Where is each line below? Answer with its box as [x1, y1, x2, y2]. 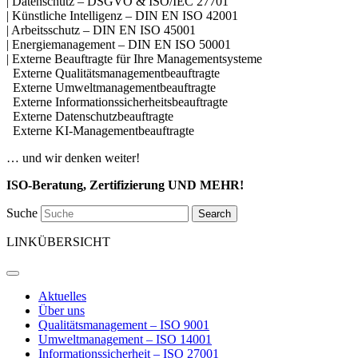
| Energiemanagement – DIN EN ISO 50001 [6, 38, 231, 52]
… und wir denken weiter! [6, 151, 140, 165]
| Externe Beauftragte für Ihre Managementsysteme [6, 52, 262, 66]
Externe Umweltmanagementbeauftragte [6, 81, 216, 95]
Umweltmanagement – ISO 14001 [38, 332, 212, 347]
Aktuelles [38, 289, 86, 304]
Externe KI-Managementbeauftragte [6, 124, 194, 138]
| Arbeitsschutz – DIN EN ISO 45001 [6, 23, 196, 38]
